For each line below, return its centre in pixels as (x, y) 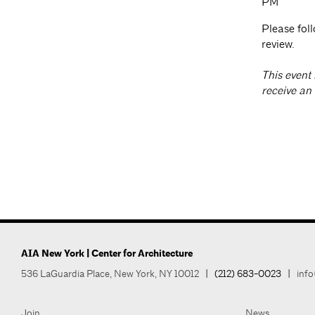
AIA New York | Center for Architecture (107, 254)
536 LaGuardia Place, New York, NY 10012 (110, 274)
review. (278, 44)
